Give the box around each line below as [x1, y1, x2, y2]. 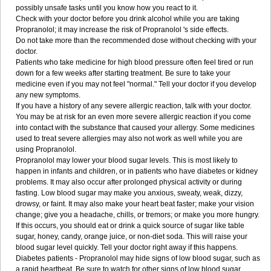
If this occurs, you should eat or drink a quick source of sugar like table [16, 221, 244, 230]
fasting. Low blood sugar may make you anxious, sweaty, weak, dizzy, [16, 189, 243, 197]
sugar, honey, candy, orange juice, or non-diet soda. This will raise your [16, 232, 247, 241]
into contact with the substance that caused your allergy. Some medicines [16, 123, 255, 132]
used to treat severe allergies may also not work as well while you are [16, 134, 243, 143]
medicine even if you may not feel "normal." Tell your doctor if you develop [16, 80, 256, 88]
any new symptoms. [16, 91, 80, 99]
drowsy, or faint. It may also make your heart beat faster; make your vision [16, 200, 254, 208]
